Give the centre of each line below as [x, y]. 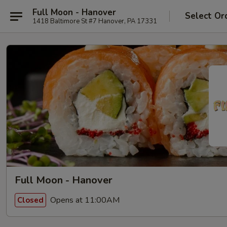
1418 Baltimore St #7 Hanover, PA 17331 [95, 21]
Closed [30, 200]
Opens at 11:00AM [84, 200]
